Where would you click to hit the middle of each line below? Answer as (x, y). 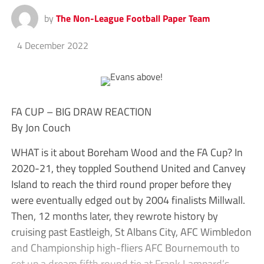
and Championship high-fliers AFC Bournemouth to (125, 248)
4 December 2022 (52, 46)
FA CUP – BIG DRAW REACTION (81, 112)
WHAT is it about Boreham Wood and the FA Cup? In (127, 152)
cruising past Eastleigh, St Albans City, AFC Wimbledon (131, 232)
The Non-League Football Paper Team (133, 19)
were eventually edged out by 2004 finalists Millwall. (128, 200)
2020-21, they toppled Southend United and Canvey (128, 168)
